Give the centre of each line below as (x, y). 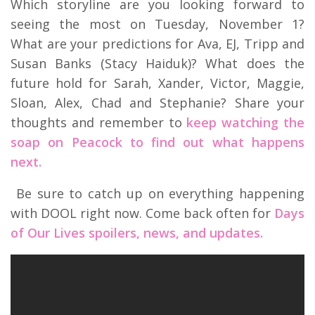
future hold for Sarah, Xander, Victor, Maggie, (157, 83)
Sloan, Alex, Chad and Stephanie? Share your (157, 102)
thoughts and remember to (99, 122)
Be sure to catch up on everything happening (157, 193)
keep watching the (246, 122)
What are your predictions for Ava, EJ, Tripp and (157, 43)
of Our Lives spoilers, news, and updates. (137, 232)
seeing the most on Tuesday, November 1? (157, 24)
